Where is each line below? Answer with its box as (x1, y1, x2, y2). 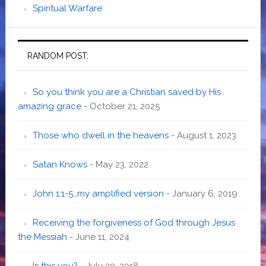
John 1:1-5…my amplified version (32, 188, 164, 199)
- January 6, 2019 (163, 188, 237, 199)
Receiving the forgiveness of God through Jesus (32, 217, 235, 228)
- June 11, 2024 (66, 231, 129, 242)
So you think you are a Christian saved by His (32, 86, 221, 97)
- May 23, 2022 (87, 159, 148, 170)
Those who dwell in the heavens (32, 129, 169, 141)
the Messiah (17, 231, 67, 242)
